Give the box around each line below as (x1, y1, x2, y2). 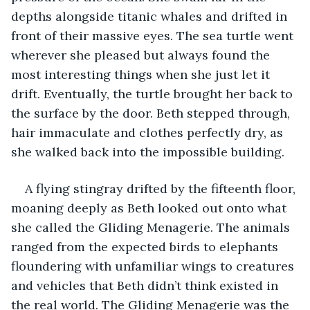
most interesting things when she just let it (11, 66, 273, 82)
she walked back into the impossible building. (11, 143, 288, 160)
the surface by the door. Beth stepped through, (11, 104, 293, 121)
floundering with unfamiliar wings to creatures (11, 257, 298, 274)
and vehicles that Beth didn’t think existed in (11, 277, 282, 293)
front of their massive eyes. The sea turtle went (11, 27, 297, 44)
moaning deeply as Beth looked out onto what (11, 199, 290, 216)
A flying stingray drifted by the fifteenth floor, (25, 180, 299, 197)
